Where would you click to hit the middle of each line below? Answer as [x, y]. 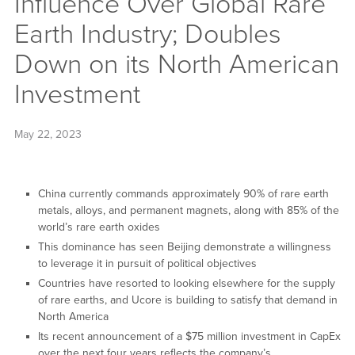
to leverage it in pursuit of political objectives [147, 264]
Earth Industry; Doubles [147, 34]
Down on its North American [176, 64]
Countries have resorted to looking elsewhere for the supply [186, 284]
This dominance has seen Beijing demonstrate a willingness [184, 247]
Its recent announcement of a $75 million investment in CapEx [189, 337]
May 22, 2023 [48, 134]
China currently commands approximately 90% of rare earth [183, 194]
